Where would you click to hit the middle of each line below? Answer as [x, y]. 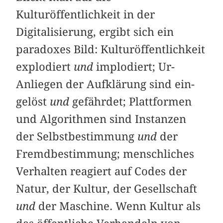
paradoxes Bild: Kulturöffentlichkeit [111, 49]
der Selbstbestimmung [77, 136]
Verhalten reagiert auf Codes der [102, 171]
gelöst [33, 101]
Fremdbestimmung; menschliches [105, 154]
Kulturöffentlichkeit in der [86, 14]
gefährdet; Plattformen [131, 101]
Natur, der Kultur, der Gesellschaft [107, 188]
